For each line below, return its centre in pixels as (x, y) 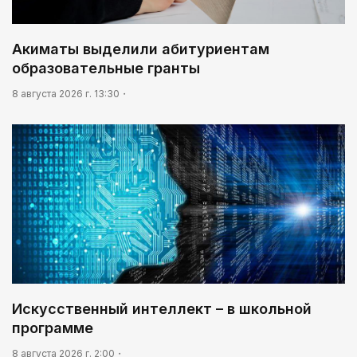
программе (53, 328)
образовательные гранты (106, 68)
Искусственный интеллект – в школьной (162, 308)
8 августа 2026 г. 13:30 (66, 93)
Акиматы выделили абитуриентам (141, 49)
